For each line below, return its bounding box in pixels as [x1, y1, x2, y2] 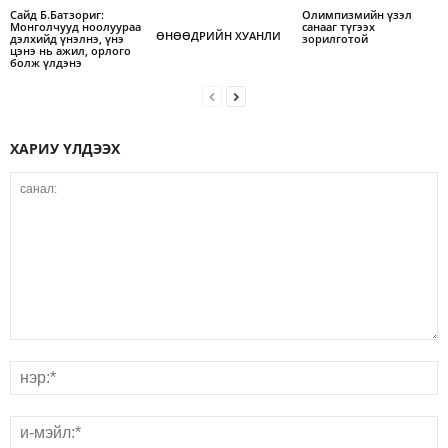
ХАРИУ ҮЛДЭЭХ [10, 139, 120, 159]
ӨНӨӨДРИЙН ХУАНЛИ [155, 28, 281, 44]
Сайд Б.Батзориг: [10, 7, 104, 23]
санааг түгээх [301, 19, 375, 35]
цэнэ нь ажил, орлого [10, 43, 131, 59]
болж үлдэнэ [10, 55, 82, 71]
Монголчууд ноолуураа [10, 19, 141, 35]
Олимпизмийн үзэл [301, 7, 412, 23]
